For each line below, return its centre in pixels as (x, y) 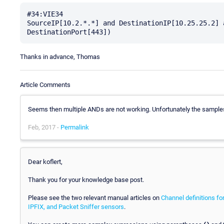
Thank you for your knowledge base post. (86, 179)
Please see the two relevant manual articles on (94, 197)
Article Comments (45, 84)
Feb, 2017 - (44, 127)
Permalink (75, 127)
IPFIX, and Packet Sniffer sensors (76, 206)
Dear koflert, (45, 161)
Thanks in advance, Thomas (60, 56)
